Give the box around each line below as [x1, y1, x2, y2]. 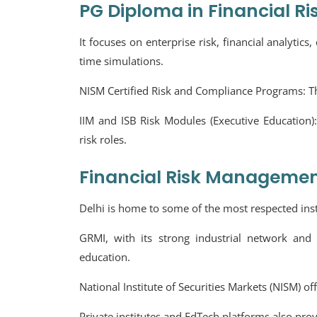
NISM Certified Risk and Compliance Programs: [79, 83, 309, 98]
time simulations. [79, 54, 163, 68]
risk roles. [79, 132, 127, 146]
